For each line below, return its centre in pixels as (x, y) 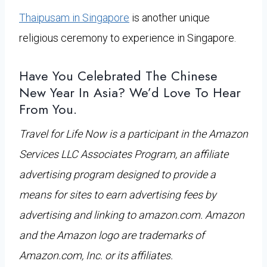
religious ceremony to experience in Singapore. (128, 38)
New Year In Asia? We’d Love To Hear (130, 92)
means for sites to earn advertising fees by (118, 194)
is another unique (170, 17)
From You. (48, 109)
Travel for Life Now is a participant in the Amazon (133, 133)
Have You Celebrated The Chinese (118, 75)
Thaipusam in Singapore (74, 17)
